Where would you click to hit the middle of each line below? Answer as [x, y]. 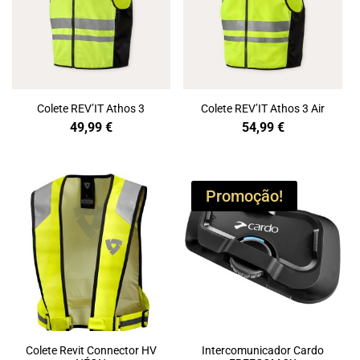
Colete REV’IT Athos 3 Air [263, 108]
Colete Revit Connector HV [91, 351]
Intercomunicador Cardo [263, 351]
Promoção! [245, 196]
